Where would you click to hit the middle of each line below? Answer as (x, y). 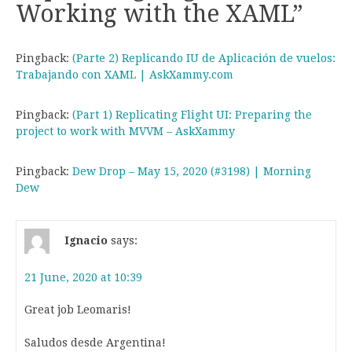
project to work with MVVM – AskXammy (125, 131)
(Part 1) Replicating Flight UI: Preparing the (192, 114)
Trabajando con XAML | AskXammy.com (125, 74)
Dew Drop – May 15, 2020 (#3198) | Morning (192, 171)
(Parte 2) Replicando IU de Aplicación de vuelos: (204, 58)
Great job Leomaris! (78, 309)
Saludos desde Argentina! (95, 342)
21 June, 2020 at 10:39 (83, 277)
